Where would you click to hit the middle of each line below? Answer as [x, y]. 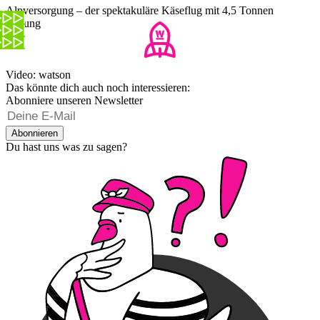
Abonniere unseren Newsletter [74, 101]
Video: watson [38, 75]
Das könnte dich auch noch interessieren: [98, 88]
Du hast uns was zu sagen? [66, 147]
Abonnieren [35, 134]
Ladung [23, 24]
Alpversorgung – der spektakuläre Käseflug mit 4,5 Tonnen [140, 11]
